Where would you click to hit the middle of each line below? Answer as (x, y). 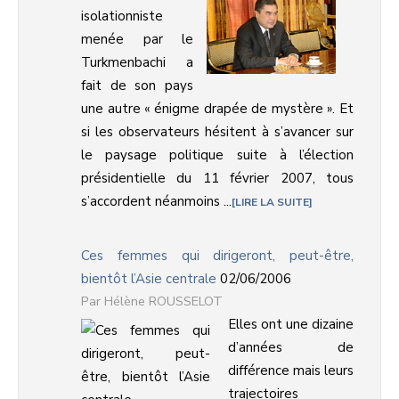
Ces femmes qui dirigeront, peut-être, (217, 256)
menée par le (137, 39)
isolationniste (122, 16)
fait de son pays (137, 85)
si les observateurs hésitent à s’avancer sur (217, 132)
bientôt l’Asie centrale (149, 279)
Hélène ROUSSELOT (163, 301)
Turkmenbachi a (137, 62)
